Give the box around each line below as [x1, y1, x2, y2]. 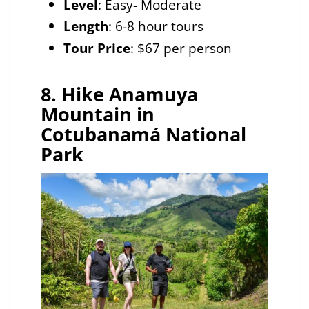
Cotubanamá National [40, 121, 246, 147]
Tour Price [63, 39, 130, 57]
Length [63, 17, 108, 36]
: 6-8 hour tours [108, 17, 203, 36]
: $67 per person [130, 39, 235, 57]
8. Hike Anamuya [40, 81, 198, 107]
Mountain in [40, 101, 154, 127]
